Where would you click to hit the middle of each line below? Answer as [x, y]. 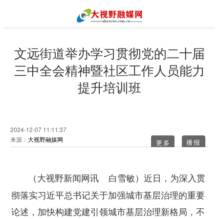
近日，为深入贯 [175, 177]
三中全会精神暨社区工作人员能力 [109, 70]
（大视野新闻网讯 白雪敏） [77, 178]
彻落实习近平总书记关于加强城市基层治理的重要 [108, 195]
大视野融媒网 [45, 139]
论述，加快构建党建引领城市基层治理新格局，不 [108, 211]
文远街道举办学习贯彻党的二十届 [109, 53]
